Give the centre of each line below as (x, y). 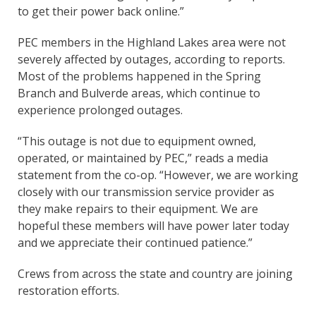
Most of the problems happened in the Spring (139, 76)
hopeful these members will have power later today (153, 225)
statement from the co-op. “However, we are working (158, 175)
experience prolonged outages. (102, 110)
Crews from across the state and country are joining (155, 273)
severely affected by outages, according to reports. (151, 59)
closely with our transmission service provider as (146, 192)
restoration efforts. (70, 290)
